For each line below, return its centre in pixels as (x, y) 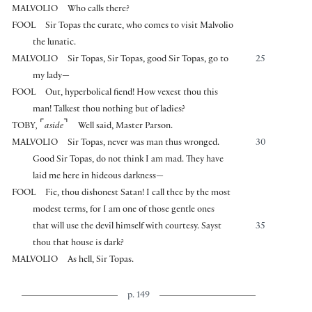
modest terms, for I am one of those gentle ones (124, 210)
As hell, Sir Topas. (101, 260)
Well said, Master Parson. (126, 126)
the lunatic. (55, 43)
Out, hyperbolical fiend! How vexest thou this (132, 93)
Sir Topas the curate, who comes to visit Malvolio (140, 26)
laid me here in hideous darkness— (99, 177)
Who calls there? (99, 9)
